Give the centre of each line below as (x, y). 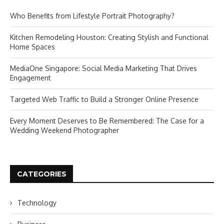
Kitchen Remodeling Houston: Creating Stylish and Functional (109, 37)
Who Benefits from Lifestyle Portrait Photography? (92, 16)
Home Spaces (32, 47)
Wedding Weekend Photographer (64, 130)
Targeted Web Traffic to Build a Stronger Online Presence (104, 99)
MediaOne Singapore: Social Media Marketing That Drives (103, 68)
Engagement (30, 78)
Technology (37, 203)
